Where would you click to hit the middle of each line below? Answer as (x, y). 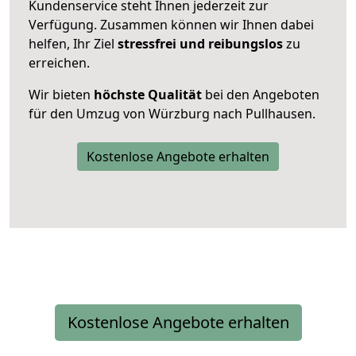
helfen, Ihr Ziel (73, 43)
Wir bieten (61, 94)
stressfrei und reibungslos (200, 43)
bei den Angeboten (261, 94)
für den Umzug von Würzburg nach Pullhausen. (172, 113)
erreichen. (59, 62)
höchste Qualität (148, 94)
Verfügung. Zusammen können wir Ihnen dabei (171, 24)
